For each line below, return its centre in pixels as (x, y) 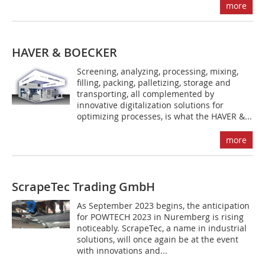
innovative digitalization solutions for (151, 105)
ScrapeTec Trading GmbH (83, 187)
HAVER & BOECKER (64, 52)
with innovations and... (122, 251)
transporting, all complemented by (146, 94)
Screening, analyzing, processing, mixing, (158, 71)
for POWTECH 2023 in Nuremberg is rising (161, 217)
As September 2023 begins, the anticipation (164, 206)
